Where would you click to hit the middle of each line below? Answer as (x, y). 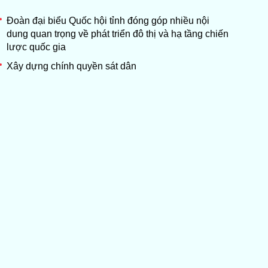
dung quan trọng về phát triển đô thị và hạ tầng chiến (117, 33)
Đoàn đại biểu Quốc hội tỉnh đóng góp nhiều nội (108, 20)
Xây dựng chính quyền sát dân (71, 66)
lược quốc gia (36, 47)
